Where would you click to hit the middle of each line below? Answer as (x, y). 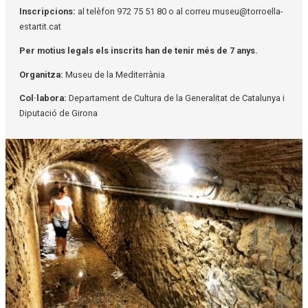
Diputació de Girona (58, 113)
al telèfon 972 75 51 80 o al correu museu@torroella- (180, 11)
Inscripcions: (48, 11)
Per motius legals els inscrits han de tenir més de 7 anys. (139, 50)
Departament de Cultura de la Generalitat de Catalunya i (176, 98)
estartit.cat (40, 26)
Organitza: (41, 74)
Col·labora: (43, 98)
